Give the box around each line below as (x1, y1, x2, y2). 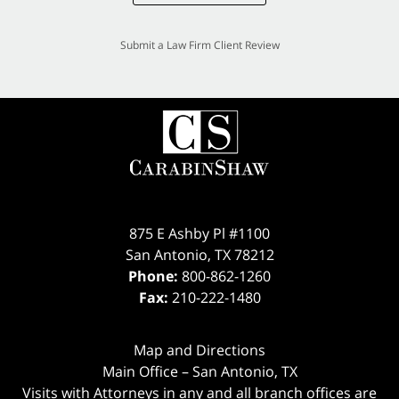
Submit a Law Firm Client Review (119, 37, 280, 53)
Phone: (128, 265, 182, 286)
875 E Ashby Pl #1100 (129, 223, 270, 243)
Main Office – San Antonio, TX (102, 361, 297, 381)
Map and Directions (134, 339, 265, 360)
